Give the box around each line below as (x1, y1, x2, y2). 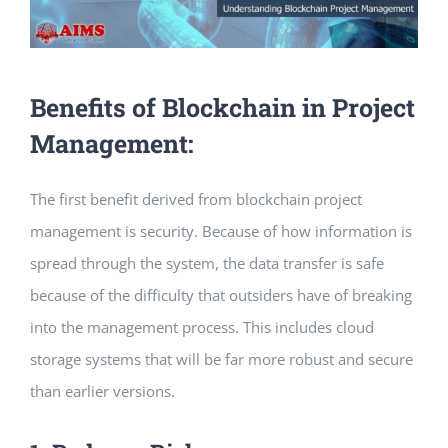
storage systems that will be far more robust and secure (30, 348, 413, 369)
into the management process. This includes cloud (30, 316, 374, 337)
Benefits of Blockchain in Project (30, 90, 415, 124)
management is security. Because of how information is (30, 220, 412, 241)
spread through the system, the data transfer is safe (30, 252, 384, 273)
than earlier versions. (30, 380, 175, 401)
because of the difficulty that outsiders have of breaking (30, 284, 412, 305)
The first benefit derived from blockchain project (30, 188, 362, 209)
